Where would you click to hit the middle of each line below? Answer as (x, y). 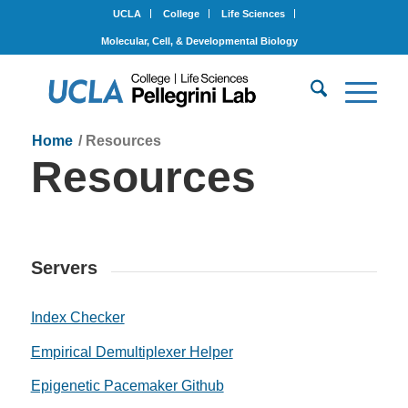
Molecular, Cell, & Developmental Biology (199, 41)
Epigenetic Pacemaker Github (127, 386)
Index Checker (77, 317)
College (181, 14)
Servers (64, 268)
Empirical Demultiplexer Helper (132, 352)
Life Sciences (253, 14)
